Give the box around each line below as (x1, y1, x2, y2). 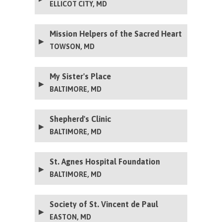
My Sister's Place (50, 71, 111, 81)
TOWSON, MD (50, 42, 95, 51)
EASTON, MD (50, 213, 92, 221)
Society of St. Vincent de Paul (50, 199, 159, 209)
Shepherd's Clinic (50, 114, 111, 123)
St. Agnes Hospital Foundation (50, 157, 161, 166)
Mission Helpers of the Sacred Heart (50, 29, 182, 38)
